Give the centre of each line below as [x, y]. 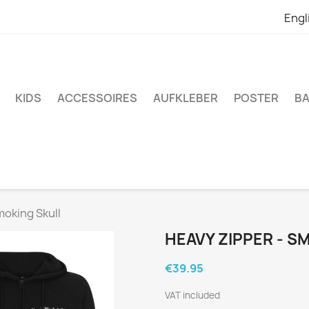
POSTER [256, 98]
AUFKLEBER [186, 98]
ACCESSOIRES [97, 98]
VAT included [192, 295]
